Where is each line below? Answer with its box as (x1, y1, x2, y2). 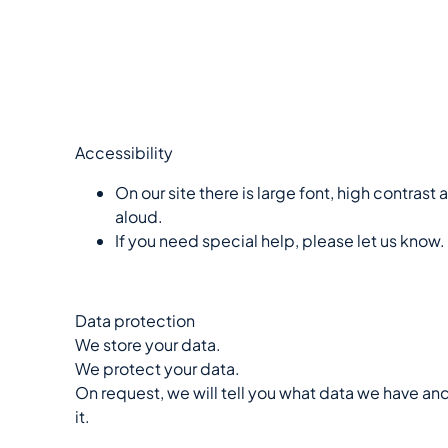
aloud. (115, 205, 163, 227)
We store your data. (75, 333, 221, 355)
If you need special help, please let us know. (115, 229, 445, 251)
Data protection (75, 309, 195, 331)
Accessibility (75, 141, 173, 163)
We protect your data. (75, 357, 240, 379)
